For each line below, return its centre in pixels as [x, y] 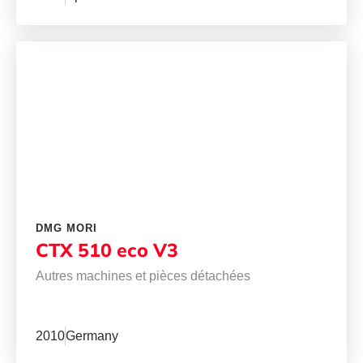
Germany [92, 336]
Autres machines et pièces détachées [143, 276]
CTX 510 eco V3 [107, 250]
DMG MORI [66, 228]
